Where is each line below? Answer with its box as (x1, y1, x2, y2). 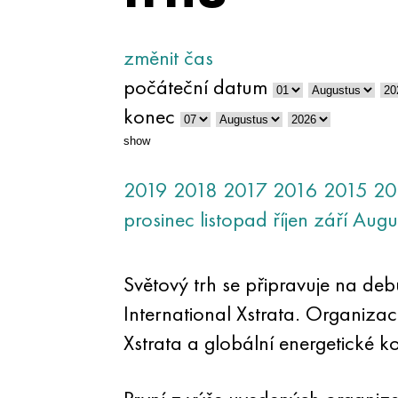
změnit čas (123, 44, 213, 71)
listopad (199, 205, 267, 233)
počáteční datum (123, 73, 267, 100)
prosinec (123, 205, 195, 233)
